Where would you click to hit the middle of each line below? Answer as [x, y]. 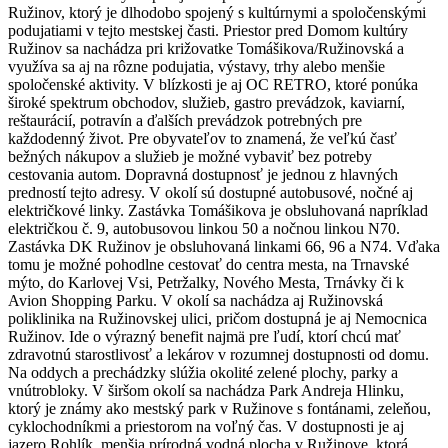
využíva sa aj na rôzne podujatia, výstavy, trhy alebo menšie [196, 66]
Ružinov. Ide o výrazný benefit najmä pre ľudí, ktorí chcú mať [204, 336]
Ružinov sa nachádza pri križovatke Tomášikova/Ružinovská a [206, 48]
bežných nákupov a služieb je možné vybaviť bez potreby [190, 156]
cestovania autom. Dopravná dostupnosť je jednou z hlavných [203, 174]
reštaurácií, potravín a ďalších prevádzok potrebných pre [185, 120]
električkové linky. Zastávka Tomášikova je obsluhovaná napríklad [218, 210]
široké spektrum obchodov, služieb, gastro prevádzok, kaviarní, [206, 102]
